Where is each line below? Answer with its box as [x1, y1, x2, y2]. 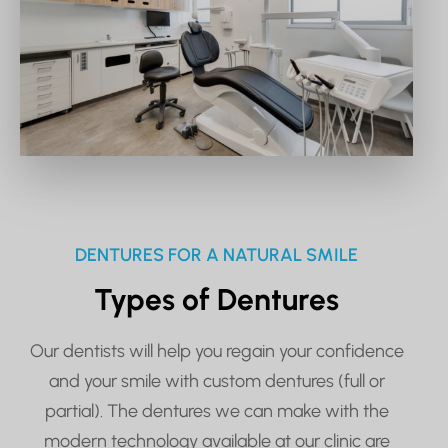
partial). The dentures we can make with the [44, 399, 389, 422]
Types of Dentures [94, 280, 339, 318]
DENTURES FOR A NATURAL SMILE [75, 243, 358, 266]
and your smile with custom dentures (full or [48, 369, 385, 392]
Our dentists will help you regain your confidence [29, 339, 404, 362]
